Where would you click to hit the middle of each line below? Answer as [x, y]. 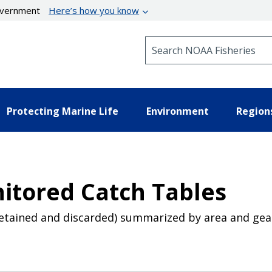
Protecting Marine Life [63, 111]
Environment [177, 111]
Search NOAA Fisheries [194, 42]
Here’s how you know [94, 10]
